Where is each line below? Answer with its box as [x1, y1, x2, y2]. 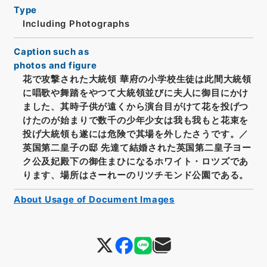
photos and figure [13, 60, 97, 71]
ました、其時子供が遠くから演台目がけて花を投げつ [22, 101, 249, 112]
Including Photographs [22, 18, 130, 30]
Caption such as [13, 46, 90, 57]
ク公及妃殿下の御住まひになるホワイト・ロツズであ [22, 156, 249, 167]
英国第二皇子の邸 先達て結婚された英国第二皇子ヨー [22, 142, 252, 153]
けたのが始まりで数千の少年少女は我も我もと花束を [22, 114, 249, 126]
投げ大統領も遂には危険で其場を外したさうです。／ [22, 128, 249, 139]
